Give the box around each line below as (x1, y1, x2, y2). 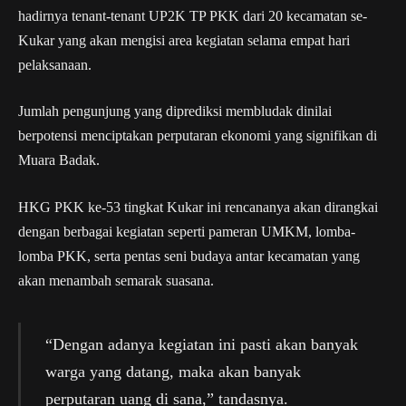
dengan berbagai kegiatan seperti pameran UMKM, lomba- (18, 223, 355, 239)
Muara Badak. (18, 152, 100, 169)
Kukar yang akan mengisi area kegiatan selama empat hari (18, 32, 350, 48)
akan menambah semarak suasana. (18, 272, 214, 288)
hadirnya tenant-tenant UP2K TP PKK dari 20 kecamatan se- (18, 7, 367, 24)
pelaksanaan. (18, 56, 92, 72)
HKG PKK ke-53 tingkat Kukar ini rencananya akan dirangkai (18, 198, 378, 215)
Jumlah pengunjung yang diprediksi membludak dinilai (18, 103, 332, 120)
